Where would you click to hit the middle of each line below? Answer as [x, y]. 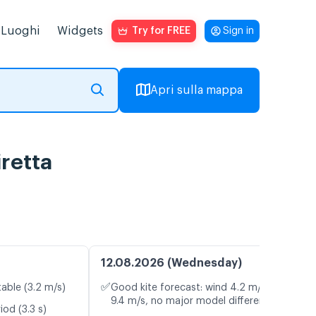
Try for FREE [161, 31]
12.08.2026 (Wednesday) [171, 263]
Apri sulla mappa [196, 90]
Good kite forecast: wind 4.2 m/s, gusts [204, 288]
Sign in [238, 31]
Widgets [80, 31]
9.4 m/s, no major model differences [196, 302]
